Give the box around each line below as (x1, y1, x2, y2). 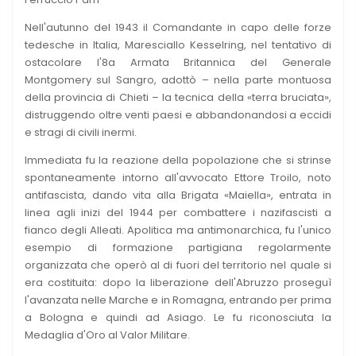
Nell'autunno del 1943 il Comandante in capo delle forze (25, 19, 331, 35)
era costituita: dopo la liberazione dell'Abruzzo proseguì (25, 274, 331, 290)
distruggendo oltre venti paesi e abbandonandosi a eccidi (25, 106, 331, 122)
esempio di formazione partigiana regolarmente (25, 239, 331, 255)
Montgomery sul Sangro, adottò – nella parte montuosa (25, 72, 331, 87)
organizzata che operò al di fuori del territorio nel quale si (25, 257, 331, 273)
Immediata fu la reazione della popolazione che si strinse (25, 152, 331, 168)
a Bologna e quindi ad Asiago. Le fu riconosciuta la (25, 309, 331, 325)
